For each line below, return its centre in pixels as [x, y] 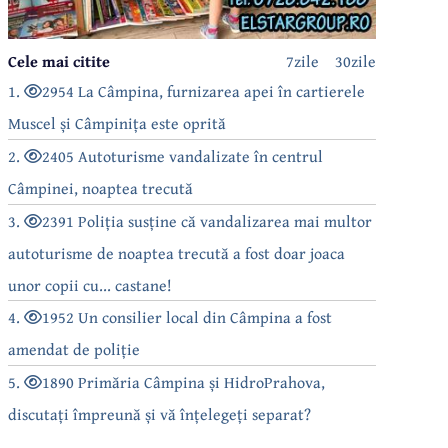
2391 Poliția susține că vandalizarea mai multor [207, 220]
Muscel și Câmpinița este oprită [117, 122]
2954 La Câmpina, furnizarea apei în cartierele [204, 90]
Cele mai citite [59, 60]
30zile [355, 60]
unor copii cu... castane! [90, 284]
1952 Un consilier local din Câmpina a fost [187, 316]
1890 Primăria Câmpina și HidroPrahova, [184, 381]
